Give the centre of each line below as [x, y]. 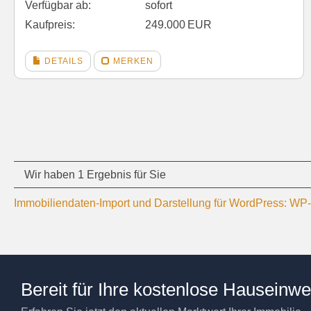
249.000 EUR [179, 24]
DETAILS [62, 61]
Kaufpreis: [50, 24]
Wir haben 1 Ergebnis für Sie [95, 174]
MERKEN [132, 61]
